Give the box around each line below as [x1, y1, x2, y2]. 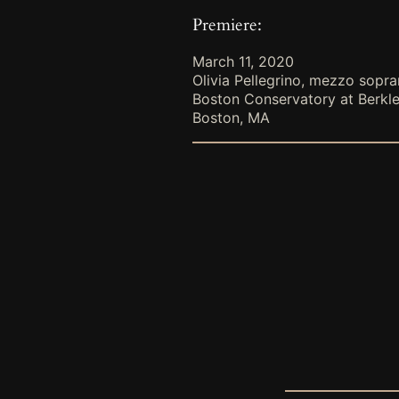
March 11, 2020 [192, 53, 294, 71]
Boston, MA [192, 109, 270, 127]
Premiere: [192, 12, 262, 37]
